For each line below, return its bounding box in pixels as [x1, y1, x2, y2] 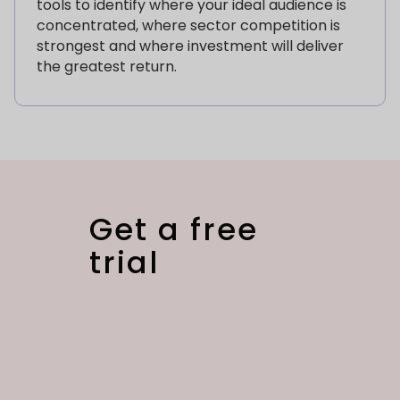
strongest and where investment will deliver [37, 36, 344, 57]
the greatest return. [37, 56, 177, 78]
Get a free [89, 208, 258, 252]
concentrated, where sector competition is [37, 15, 340, 37]
